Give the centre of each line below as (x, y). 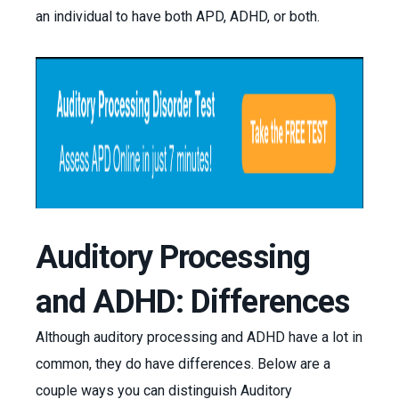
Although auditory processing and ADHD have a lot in (199, 337)
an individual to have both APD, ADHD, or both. (178, 16)
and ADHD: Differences (193, 302)
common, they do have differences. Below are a (183, 364)
